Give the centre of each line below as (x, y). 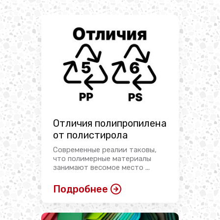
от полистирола (90, 135)
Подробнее (81, 189)
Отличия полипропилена (110, 124)
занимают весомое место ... (101, 168)
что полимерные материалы (102, 159)
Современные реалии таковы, (105, 150)
